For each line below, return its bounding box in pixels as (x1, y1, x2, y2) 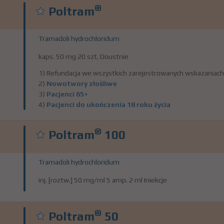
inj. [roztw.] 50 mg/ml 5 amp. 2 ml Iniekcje (38, 176, 167, 184)
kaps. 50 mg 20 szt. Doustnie (38, 52, 128, 60)
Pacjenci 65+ (46, 90, 88, 98)
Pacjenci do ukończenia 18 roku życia (46, 100, 170, 108)
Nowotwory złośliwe (46, 79, 117, 87)
